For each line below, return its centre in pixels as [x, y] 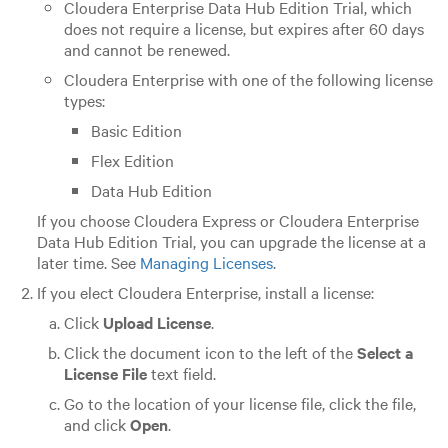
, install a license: [315, 292]
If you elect [77, 292]
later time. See [88, 262]
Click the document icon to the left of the [210, 352]
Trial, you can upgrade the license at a [291, 241]
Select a [384, 352]
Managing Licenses [206, 262]
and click [96, 424]
